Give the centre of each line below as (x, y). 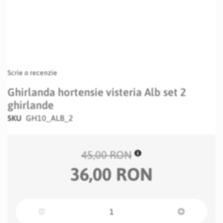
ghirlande (31, 105)
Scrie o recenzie (32, 73)
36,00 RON (111, 174)
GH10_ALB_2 (50, 118)
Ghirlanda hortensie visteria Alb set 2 (97, 92)
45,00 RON (107, 155)
